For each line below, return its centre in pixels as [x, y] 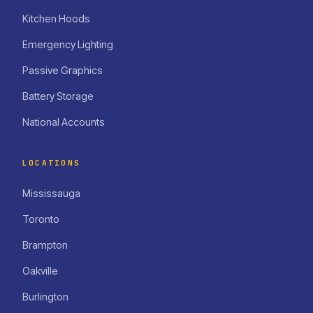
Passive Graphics [63, 70]
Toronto [41, 219]
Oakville [40, 270]
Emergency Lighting [68, 44]
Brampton [45, 245]
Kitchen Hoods [56, 18]
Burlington [45, 296]
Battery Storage [58, 96]
